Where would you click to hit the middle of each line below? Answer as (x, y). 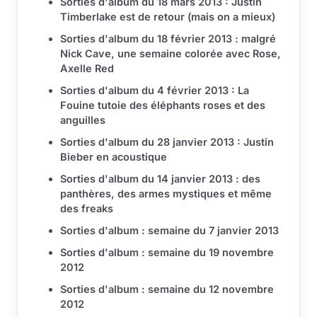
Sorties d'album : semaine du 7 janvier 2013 (169, 231)
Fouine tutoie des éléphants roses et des (163, 105)
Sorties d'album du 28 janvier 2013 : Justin (167, 142)
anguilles (83, 120)
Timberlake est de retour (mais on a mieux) (168, 17)
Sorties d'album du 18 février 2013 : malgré (168, 39)
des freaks (87, 209)
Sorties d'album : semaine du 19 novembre (167, 253)
